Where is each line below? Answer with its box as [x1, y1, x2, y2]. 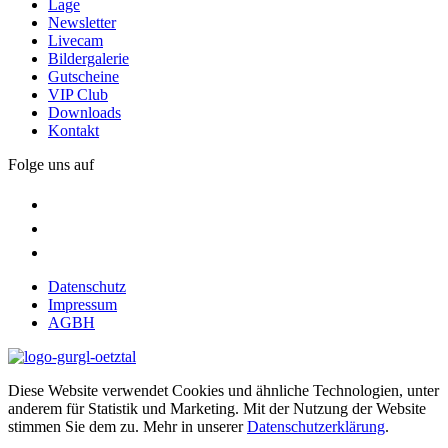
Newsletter [48, 13, 116, 31]
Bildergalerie [48, 49, 129, 67]
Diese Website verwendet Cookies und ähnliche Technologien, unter [8, 381, 439, 399]
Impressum [48, 295, 117, 313]
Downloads [48, 103, 121, 121]
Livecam [48, 31, 103, 49]
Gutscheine [48, 67, 119, 85]
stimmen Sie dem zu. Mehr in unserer [8, 417, 243, 435]
